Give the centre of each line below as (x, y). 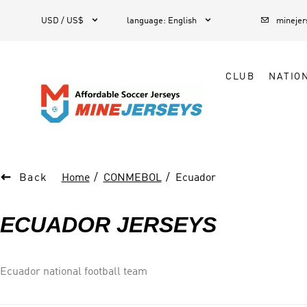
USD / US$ (62, 21)
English (182, 21)
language (145, 21)
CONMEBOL (132, 178)
